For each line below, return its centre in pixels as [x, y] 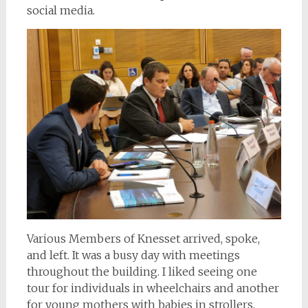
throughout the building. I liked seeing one [142, 272]
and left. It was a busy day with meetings [133, 255]
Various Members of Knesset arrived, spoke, [143, 239]
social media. [60, 10]
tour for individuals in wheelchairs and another [153, 288]
